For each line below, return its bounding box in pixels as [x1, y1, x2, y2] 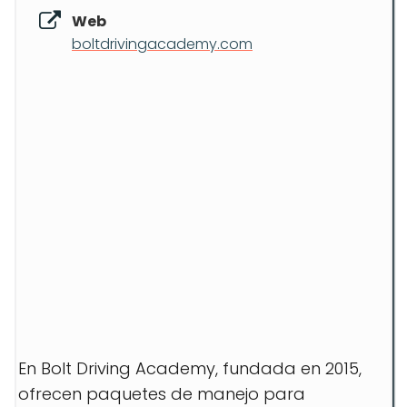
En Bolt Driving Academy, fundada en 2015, [18, 357, 362, 380]
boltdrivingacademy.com [72, 34, 253, 55]
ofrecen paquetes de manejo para [18, 382, 305, 405]
